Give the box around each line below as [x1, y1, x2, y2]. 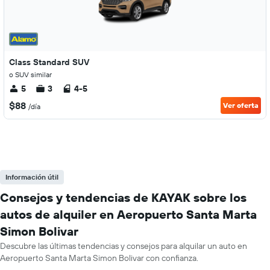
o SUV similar [9, 70, 52, 79]
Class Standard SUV [9, 57, 89, 67]
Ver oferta [223, 101, 259, 110]
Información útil [5, 172, 58, 181]
